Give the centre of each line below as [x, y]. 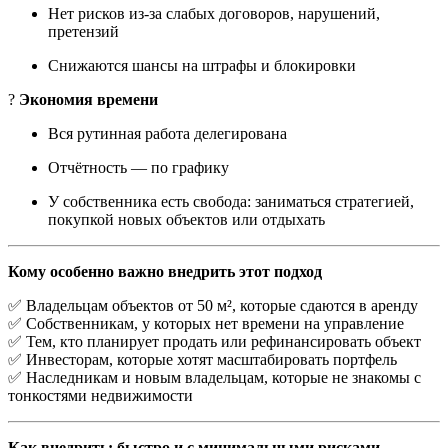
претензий [83, 31]
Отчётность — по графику [138, 167]
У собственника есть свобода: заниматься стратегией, [231, 201]
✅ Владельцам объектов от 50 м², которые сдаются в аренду [213, 305]
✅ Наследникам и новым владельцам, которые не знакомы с [214, 377]
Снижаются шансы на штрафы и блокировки [202, 65]
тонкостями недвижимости [100, 395]
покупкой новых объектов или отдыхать [186, 219]
